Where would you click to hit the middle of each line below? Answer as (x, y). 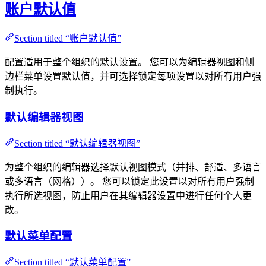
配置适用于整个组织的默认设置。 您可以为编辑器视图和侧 (129, 62)
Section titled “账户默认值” (68, 39)
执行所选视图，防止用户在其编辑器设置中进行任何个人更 (128, 195)
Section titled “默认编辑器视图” (77, 143)
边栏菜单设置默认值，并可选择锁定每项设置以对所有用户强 (133, 77)
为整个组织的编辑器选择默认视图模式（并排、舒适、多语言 (133, 167)
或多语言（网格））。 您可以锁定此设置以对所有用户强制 (129, 181)
